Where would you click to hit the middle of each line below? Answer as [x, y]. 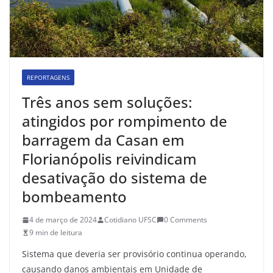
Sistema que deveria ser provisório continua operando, [134, 254]
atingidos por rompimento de [125, 121]
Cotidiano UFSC [130, 220]
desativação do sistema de [115, 178]
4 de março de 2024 [63, 220]
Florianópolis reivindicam [109, 159]
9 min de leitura [56, 233]
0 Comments [186, 220]
